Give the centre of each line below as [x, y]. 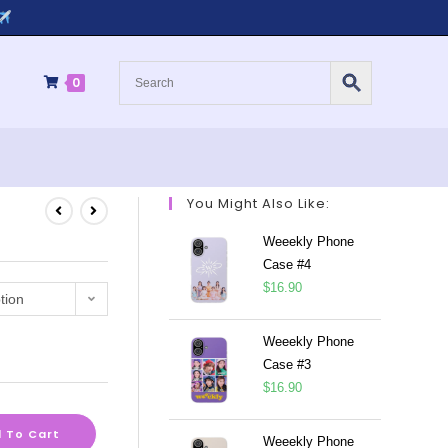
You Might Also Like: [258, 203]
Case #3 [286, 364]
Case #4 [286, 264]
